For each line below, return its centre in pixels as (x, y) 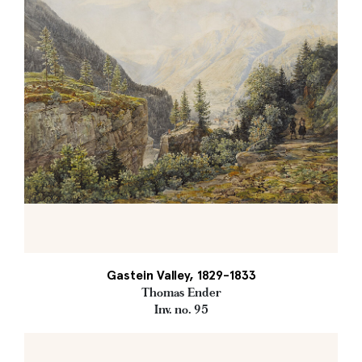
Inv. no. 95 (181, 310)
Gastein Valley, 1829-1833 (181, 276)
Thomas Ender (181, 293)
